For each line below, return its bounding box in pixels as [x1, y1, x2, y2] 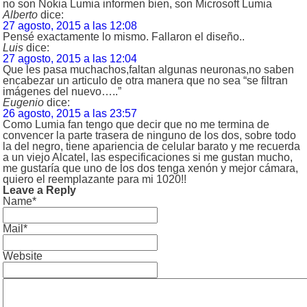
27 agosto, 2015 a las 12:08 [3, 19, 137, 32]
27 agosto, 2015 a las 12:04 [3, 52, 137, 64]
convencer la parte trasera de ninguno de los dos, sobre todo [3, 129, 296, 141]
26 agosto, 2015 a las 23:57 [3, 107, 137, 119]
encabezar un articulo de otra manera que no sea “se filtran [3, 74, 288, 86]
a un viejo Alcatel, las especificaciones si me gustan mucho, [3, 151, 293, 163]
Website [3, 249, 42, 262]
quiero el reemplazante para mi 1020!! [3, 173, 186, 185]
